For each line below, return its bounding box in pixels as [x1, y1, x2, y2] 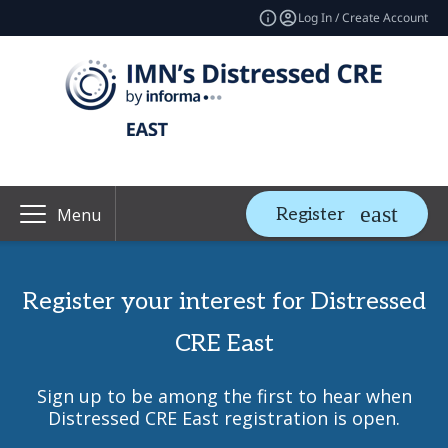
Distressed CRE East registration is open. [48, 406, 400, 430]
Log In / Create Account [298, 9, 428, 26]
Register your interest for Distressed [22, 287, 426, 316]
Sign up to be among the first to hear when [36, 384, 412, 408]
